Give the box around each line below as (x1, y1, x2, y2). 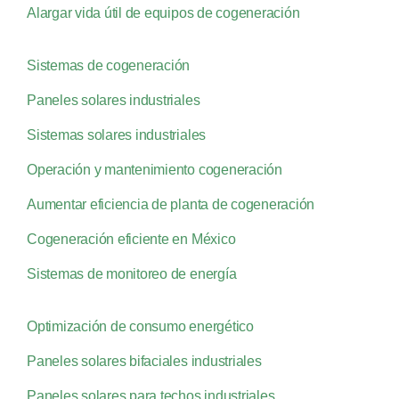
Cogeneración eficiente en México (26, 231, 236, 247)
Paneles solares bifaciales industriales (26, 353, 262, 369)
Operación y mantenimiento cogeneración (26, 161, 282, 177)
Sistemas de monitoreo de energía (26, 265, 237, 281)
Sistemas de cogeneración (26, 57, 191, 73)
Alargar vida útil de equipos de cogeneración (26, 4, 300, 20)
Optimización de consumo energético (26, 318, 254, 334)
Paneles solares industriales (26, 92, 200, 108)
